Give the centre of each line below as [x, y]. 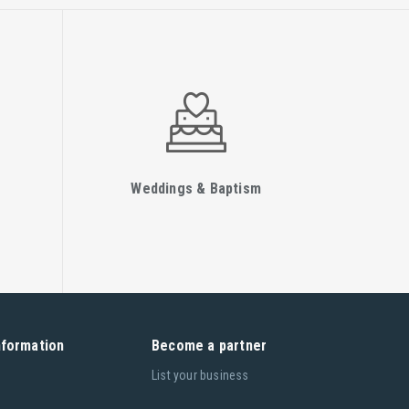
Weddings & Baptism [196, 189]
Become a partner [209, 346]
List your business [200, 375]
